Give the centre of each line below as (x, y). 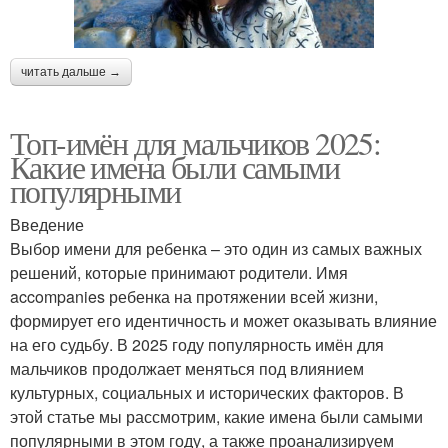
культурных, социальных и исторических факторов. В (207, 393)
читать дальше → (71, 72)
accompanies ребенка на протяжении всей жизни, (194, 297)
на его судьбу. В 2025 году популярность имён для (197, 345)
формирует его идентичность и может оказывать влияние (223, 321)
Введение (47, 225)
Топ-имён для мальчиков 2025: (195, 143)
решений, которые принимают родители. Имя (179, 273)
